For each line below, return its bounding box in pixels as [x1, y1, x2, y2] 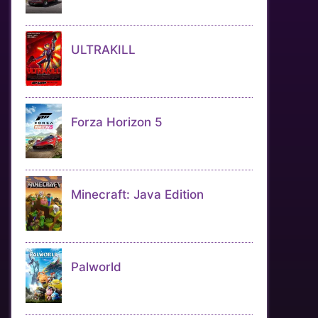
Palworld [71, 260, 121, 274]
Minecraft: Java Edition [71, 187, 204, 202]
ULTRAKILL [71, 43, 136, 57]
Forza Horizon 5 [71, 115, 163, 129]
